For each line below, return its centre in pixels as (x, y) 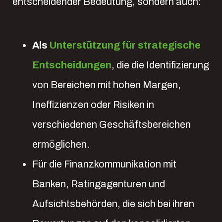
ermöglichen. (61, 144)
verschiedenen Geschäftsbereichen (111, 124)
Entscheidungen (72, 65)
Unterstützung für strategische (125, 45)
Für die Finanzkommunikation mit (104, 164)
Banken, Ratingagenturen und (99, 184)
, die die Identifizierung (160, 65)
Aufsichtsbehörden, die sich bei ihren (113, 204)
